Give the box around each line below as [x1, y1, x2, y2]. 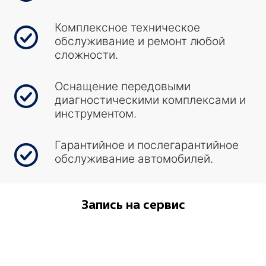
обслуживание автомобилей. [55, 152, 213, 166]
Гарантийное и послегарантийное [55, 138, 239, 152]
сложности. [55, 48, 118, 62]
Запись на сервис [81, 196, 185, 212]
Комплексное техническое [55, 21, 200, 34]
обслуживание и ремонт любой [55, 34, 225, 48]
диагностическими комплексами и [55, 93, 246, 107]
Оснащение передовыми [55, 80, 191, 93]
